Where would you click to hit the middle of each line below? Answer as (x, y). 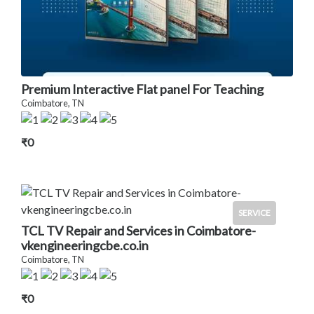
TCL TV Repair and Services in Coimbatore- (138, 231)
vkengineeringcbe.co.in (85, 246)
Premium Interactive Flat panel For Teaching (142, 89)
